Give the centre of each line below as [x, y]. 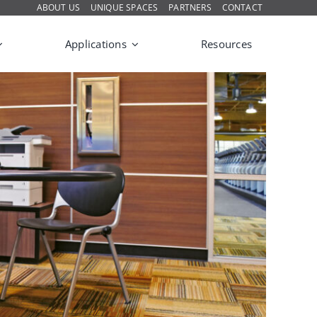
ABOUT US [58, 7]
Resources [226, 44]
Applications [96, 44]
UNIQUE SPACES [124, 7]
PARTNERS [190, 7]
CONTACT [242, 7]
